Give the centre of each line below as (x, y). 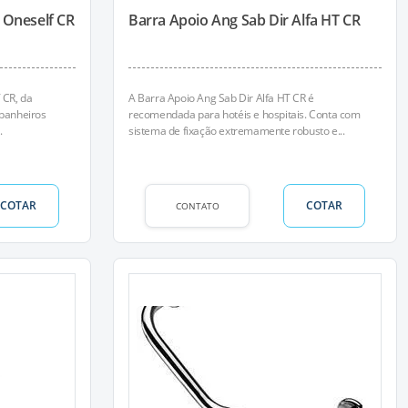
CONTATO (197, 205)
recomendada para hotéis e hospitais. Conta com (245, 114)
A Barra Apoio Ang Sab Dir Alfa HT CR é (221, 98)
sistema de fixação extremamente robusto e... (237, 131)
